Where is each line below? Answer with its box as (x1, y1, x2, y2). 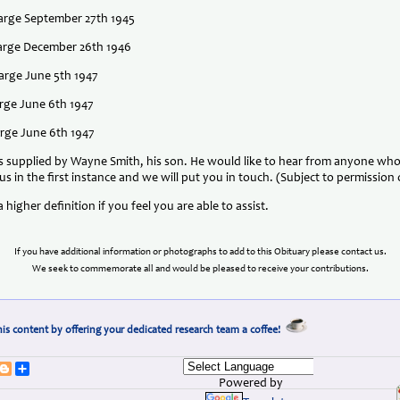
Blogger (12, 362, 54, 375)
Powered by (213, 377, 283, 390)
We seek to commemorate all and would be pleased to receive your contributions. (31, 263, 369, 274)
